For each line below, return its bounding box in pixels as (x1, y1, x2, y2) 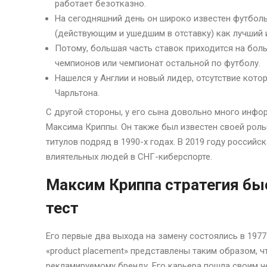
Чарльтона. (55, 87, 100, 98)
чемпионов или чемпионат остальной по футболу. (55, 57, 260, 69)
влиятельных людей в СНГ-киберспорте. (46, 151, 212, 163)
